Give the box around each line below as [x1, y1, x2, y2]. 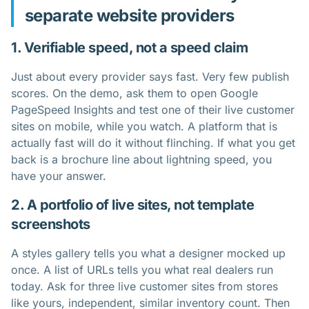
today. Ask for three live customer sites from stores [11, 279, 278, 293]
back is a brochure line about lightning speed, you [11, 152, 272, 166]
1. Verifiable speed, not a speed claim [11, 39, 248, 56]
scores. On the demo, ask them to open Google [11, 86, 258, 100]
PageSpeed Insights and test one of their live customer [11, 102, 295, 117]
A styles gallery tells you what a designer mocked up [11, 246, 286, 260]
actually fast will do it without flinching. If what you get [11, 135, 295, 150]
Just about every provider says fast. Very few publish [11, 69, 289, 83]
